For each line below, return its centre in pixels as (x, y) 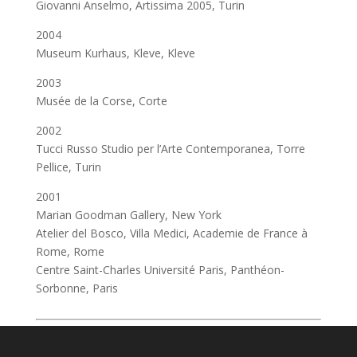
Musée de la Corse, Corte (101, 101)
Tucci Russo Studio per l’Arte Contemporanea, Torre (170, 149)
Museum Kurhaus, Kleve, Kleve (115, 53)
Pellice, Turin (68, 167)
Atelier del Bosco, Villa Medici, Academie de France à (171, 233)
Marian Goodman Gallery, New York (128, 215)
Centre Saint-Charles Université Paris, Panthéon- (160, 270)
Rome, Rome (70, 251)
